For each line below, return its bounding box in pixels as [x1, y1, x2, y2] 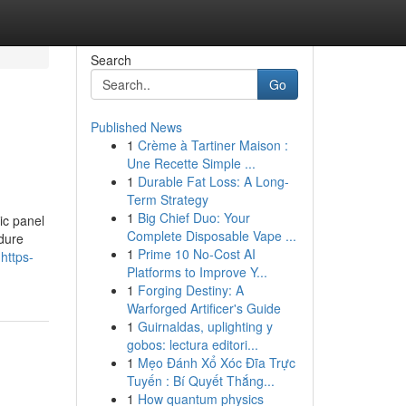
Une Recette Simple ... [126, 154, 256, 172]
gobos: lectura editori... [126, 335, 258, 353]
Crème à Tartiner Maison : [137, 136, 288, 154]
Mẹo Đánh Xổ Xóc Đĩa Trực [137, 353, 295, 372]
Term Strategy [126, 190, 208, 208]
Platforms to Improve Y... [126, 263, 267, 281]
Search [90, 51, 131, 69]
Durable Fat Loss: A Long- [137, 172, 289, 190]
